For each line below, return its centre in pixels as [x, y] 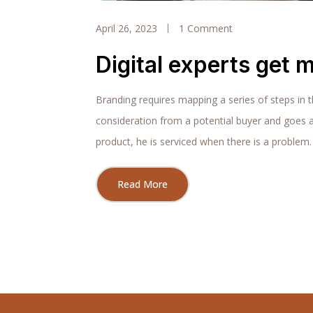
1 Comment [206, 28]
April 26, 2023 [126, 28]
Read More [143, 184]
